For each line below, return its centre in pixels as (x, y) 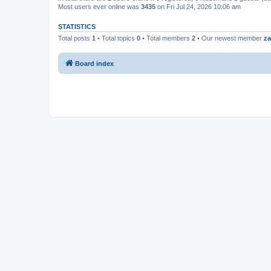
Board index (94, 63)
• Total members (166, 38)
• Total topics (116, 38)
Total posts (75, 38)
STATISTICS (77, 27)
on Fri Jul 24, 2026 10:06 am (198, 7)
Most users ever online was (100, 7)
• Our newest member (230, 38)
